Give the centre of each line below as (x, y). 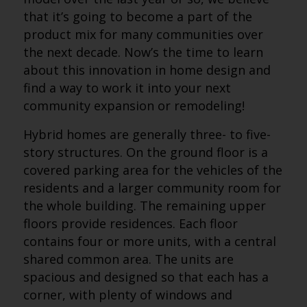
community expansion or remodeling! (134, 106)
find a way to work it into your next (127, 88)
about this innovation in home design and (147, 70)
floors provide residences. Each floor (130, 223)
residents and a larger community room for (152, 188)
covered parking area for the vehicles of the (152, 170)
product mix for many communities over (143, 34)
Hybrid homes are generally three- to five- (147, 134)
